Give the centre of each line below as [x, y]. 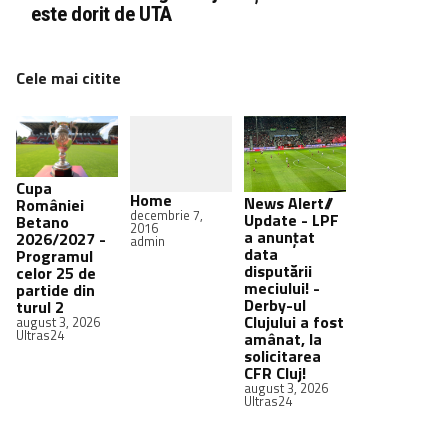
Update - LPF [291, 220]
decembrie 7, [166, 215]
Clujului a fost [294, 322]
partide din [55, 289]
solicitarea [282, 356]
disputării [278, 271]
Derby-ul [275, 305]
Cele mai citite [68, 77]
